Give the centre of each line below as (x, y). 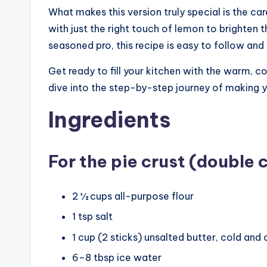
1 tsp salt (92, 217)
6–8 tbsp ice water (117, 258)
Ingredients (109, 119)
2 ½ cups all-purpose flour (133, 196)
